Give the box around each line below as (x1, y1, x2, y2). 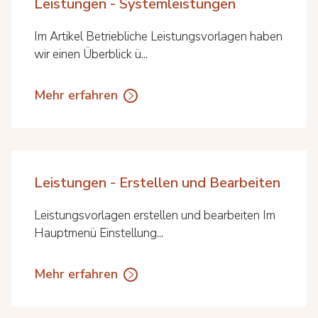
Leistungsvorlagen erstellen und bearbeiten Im (34, 207, 275, 224)
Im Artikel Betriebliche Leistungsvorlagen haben (34, 28, 283, 45)
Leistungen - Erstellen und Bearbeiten (34, 173, 280, 192)
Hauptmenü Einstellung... (34, 225, 163, 241)
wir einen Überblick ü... (34, 46, 148, 62)
